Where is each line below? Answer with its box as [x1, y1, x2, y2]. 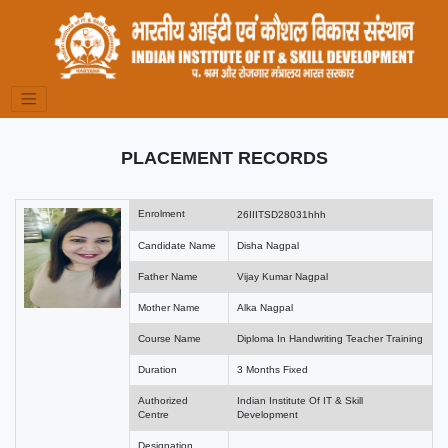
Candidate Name [138, 239, 216, 251]
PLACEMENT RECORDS [120, 147, 328, 168]
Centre [138, 408, 169, 420]
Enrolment [138, 207, 185, 219]
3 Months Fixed [237, 363, 308, 375]
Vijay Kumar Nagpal [237, 270, 328, 282]
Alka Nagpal [237, 301, 293, 313]
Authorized [138, 394, 188, 406]
